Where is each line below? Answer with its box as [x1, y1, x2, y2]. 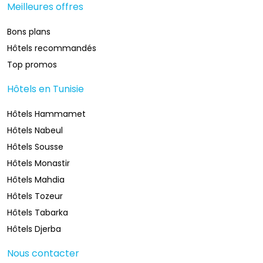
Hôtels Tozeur [7, 190, 63, 202]
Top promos [7, 59, 57, 70]
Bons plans [7, 26, 50, 38]
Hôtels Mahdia [7, 174, 65, 186]
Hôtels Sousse [7, 141, 63, 153]
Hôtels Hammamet [7, 108, 86, 120]
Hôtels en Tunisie [7, 82, 84, 96]
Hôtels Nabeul [7, 124, 63, 136]
